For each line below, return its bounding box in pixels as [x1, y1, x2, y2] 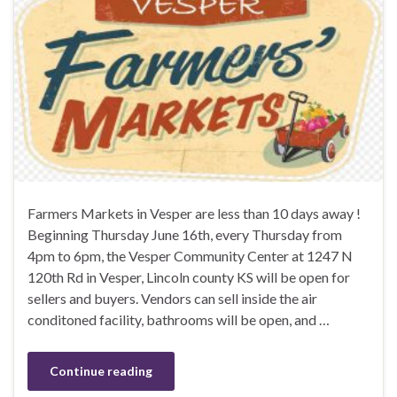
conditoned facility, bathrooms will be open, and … [27, 311, 330, 329]
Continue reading [50, 363, 152, 379]
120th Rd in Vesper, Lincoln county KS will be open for [27, 269, 350, 286]
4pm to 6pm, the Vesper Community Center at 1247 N [27, 247, 353, 265]
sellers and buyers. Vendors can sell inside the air [27, 290, 317, 307]
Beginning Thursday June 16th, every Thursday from [27, 226, 342, 244]
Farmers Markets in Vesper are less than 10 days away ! [27, 205, 361, 222]
